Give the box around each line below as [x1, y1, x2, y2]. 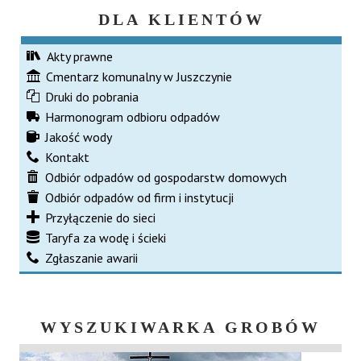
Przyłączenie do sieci [45, 209, 156, 226]
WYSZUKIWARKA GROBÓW [40, 318, 321, 335]
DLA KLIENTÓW [98, 10, 265, 27]
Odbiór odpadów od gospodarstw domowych [45, 168, 287, 185]
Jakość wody [45, 128, 112, 145]
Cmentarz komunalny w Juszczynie [46, 68, 232, 85]
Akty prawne [47, 48, 113, 64]
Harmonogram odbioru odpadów [45, 108, 220, 125]
